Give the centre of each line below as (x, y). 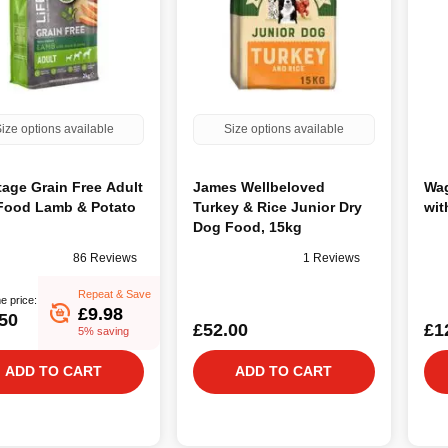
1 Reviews (332, 258)
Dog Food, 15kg (248, 226)
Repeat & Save (115, 293)
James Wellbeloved (259, 186)
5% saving (104, 330)
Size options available (283, 128)
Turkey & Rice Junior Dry (278, 206)
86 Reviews (105, 258)
